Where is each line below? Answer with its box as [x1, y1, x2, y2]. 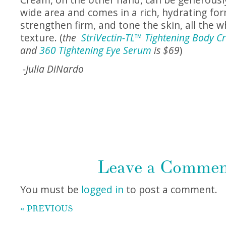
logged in [81, 183, 124, 196]
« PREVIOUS [20, 203, 73, 214]
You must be [20, 183, 81, 196]
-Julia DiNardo [20, 62, 84, 76]
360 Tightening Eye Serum [39, 43, 151, 57]
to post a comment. [124, 183, 217, 196]
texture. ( [20, 31, 63, 44]
